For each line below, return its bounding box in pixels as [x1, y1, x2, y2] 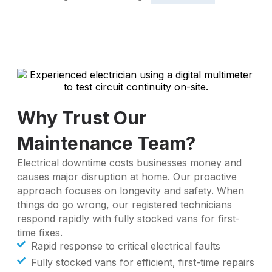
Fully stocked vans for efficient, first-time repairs [30, 256, 254, 268]
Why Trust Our [17, 107, 147, 129]
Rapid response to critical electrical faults [30, 240, 220, 252]
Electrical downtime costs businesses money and [17, 157, 242, 169]
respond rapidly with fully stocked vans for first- [17, 212, 240, 225]
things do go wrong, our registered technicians [17, 199, 232, 211]
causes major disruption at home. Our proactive [17, 171, 237, 183]
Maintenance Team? [17, 132, 195, 154]
